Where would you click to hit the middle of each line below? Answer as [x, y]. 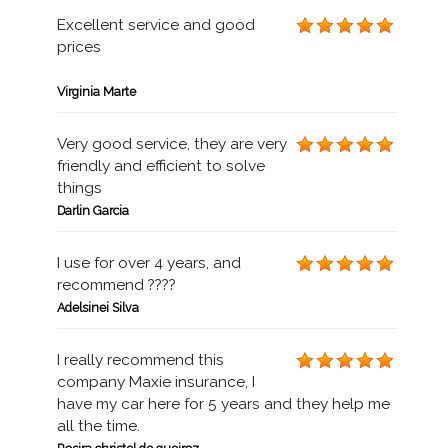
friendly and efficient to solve [160, 166]
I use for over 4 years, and [148, 263]
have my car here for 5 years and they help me [223, 404]
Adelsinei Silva [97, 307]
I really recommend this [140, 360]
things [79, 188]
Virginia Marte [96, 91]
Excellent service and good [155, 25]
